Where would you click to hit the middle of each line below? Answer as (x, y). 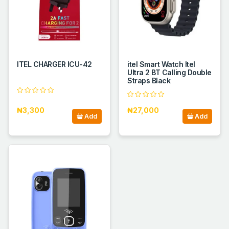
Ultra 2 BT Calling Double (170, 73)
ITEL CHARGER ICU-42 (54, 64)
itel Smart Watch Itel (161, 64)
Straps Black (149, 81)
